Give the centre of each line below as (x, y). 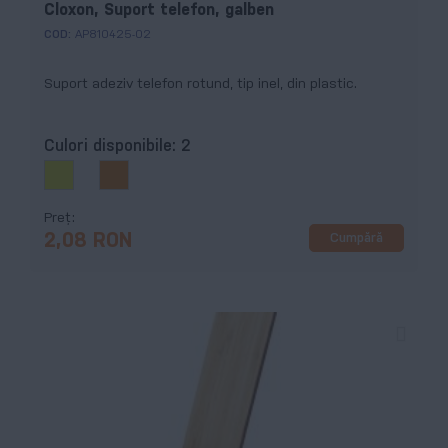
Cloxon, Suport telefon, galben (159, 11)
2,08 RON (88, 242)
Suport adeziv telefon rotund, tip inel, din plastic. (200, 85)
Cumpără (356, 238)
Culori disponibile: (112, 147)
